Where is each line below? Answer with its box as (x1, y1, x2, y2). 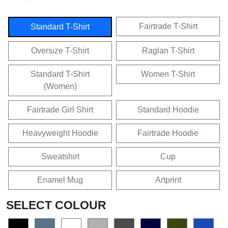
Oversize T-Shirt (31, 46, 89, 55)
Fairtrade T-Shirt (138, 22, 197, 31)
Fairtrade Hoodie (137, 129, 198, 138)
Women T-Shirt (141, 70, 195, 79)
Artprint (155, 176, 181, 185)
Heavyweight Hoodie (22, 129, 98, 138)
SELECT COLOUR (6, 198, 106, 212)
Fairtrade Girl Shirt (27, 105, 93, 115)
